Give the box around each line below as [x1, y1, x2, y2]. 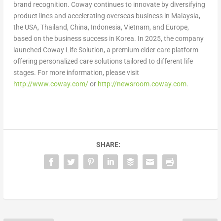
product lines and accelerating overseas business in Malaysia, [13, 11, 200, 20]
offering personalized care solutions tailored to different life [13, 57, 193, 65]
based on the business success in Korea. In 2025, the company [13, 34, 204, 42]
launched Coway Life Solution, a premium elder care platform [13, 45, 198, 54]
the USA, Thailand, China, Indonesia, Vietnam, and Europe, [13, 23, 189, 31]
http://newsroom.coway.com [97, 79, 186, 88]
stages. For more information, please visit [13, 68, 139, 76]
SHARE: [96, 140, 120, 148]
